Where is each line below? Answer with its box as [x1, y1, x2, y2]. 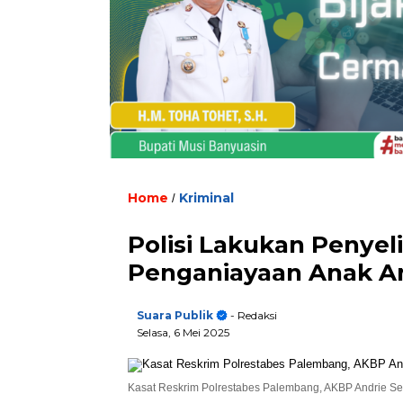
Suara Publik [137, 308, 213, 322]
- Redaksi [228, 308, 277, 322]
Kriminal [179, 189, 234, 206]
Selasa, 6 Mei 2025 [137, 325, 229, 339]
